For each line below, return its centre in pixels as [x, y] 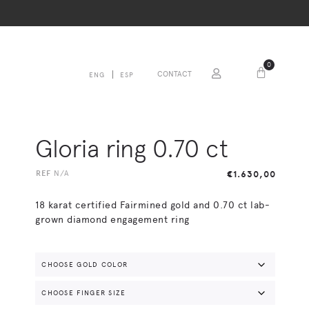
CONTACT [174, 74]
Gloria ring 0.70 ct [132, 149]
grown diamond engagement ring [112, 219]
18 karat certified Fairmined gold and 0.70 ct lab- [153, 205]
